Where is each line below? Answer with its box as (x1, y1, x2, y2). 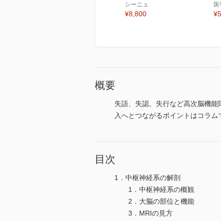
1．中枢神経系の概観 (114, 185, 194, 194)
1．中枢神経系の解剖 (114, 174, 181, 182)
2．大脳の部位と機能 (114, 197, 194, 206)
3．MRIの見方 (114, 209, 173, 218)
